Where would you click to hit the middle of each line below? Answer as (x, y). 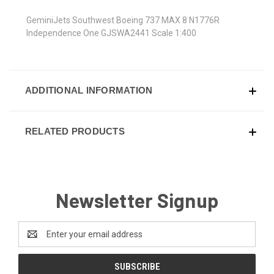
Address (35, 240)
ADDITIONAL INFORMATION (89, 90)
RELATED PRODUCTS (75, 131)
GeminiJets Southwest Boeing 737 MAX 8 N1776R (123, 20)
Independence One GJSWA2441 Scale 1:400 (111, 33)
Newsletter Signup (137, 200)
